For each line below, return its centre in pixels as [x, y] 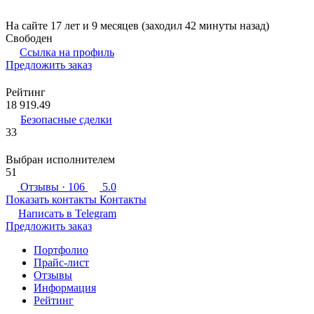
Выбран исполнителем [60, 159]
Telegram [96, 213]
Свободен [29, 38]
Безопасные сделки [66, 119]
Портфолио [61, 250]
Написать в [47, 213]
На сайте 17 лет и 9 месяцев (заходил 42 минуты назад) [137, 25]
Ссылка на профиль [67, 52]
